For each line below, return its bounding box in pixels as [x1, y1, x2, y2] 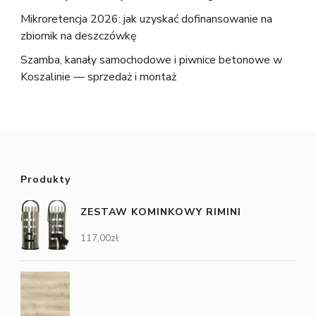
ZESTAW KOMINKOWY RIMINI [80, 205, 241, 219]
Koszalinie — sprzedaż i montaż [20, 69, 176, 85]
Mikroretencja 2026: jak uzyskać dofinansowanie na [20, 11, 272, 28]
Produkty [20, 173, 71, 187]
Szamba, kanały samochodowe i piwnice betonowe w [20, 52, 282, 68]
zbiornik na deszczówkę [20, 28, 137, 44]
